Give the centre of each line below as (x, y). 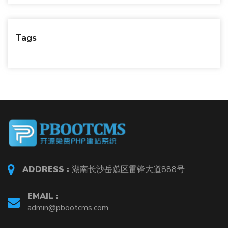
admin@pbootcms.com (68, 208)
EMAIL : (43, 197)
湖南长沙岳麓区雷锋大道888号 (128, 170)
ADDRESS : (47, 170)
